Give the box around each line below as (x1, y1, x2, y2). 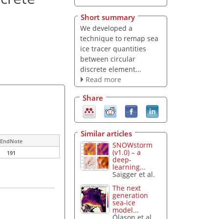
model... (112, 205, 139, 215)
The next (112, 183, 141, 193)
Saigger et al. (112, 169, 155, 179)
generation (112, 191, 149, 200)
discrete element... (80, 64, 141, 74)
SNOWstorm (112, 140, 153, 150)
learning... (112, 162, 146, 172)
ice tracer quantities (80, 44, 146, 53)
